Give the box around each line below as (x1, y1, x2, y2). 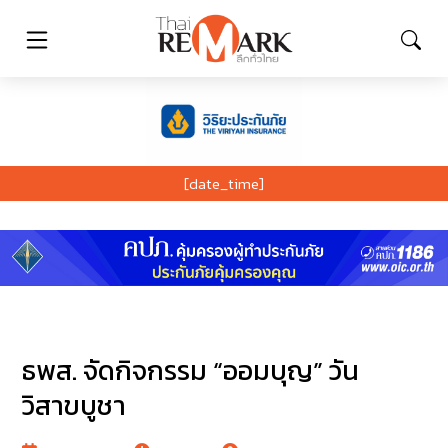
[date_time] (184, 171, 264, 195)
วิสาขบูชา (22, 385, 127, 427)
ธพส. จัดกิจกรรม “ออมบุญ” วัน (22, 350, 360, 392)
